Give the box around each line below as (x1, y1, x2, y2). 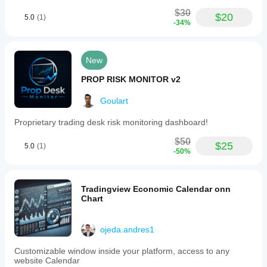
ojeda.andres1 (100, 225, 154, 234)
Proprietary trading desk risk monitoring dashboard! (14, 117, 208, 127)
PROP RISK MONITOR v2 (81, 74, 181, 84)
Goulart (100, 96, 128, 105)
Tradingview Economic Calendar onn (81, 184, 231, 194)
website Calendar (14, 256, 80, 265)
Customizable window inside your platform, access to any (14, 246, 229, 256)
